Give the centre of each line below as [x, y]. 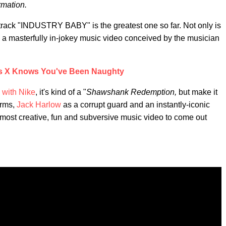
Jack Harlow [39, 105]
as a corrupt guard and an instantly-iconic [135, 105]
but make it [198, 92]
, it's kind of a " [61, 92]
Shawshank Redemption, [132, 92]
